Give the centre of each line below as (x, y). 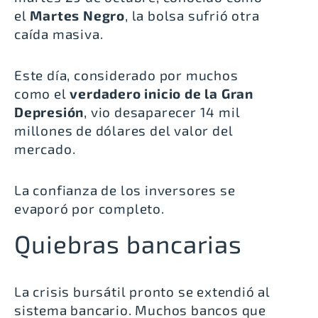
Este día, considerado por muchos (126, 75)
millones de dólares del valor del (124, 130)
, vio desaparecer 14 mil (162, 111)
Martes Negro (78, 15)
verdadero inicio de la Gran (162, 93)
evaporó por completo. (89, 208)
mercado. (45, 148)
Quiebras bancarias (128, 244)
